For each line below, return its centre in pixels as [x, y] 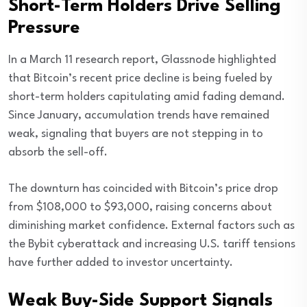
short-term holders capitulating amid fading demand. [147, 97]
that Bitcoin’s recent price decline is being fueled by [140, 79]
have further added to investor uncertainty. [121, 263]
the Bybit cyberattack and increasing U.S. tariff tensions [152, 245]
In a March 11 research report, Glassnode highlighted [142, 60]
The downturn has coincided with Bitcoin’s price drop [143, 189]
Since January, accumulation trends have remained [139, 116]
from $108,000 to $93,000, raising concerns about [140, 208]
